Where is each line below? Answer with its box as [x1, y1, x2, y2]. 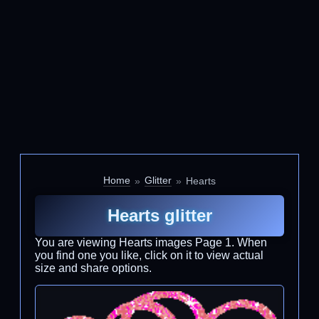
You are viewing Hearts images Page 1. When [35, 236, 267, 249]
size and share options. [35, 262, 152, 274]
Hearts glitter [107, 206, 212, 225]
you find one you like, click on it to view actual [35, 249, 263, 261]
